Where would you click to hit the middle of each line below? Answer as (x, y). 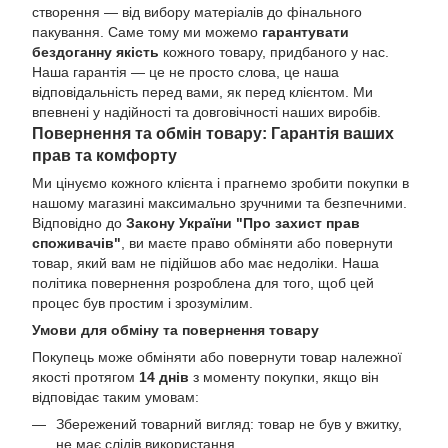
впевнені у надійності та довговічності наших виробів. (206, 111)
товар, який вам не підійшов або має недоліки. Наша (205, 262)
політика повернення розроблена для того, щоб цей (203, 282)
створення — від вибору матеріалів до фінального (197, 11)
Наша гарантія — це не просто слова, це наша (185, 71)
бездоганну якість (95, 51)
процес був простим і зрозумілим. (142, 302)
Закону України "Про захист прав (243, 222)
